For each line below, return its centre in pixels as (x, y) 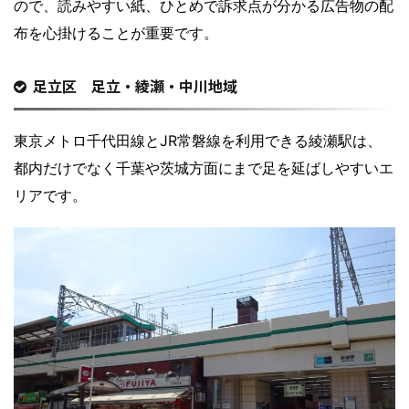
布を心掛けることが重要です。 (116, 32)
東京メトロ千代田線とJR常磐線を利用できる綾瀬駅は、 (198, 140)
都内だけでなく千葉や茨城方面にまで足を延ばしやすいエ (204, 168)
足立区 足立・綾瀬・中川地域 (135, 85)
